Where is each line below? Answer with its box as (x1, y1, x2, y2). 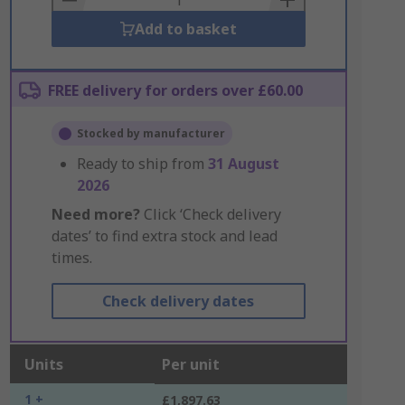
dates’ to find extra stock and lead (51, 226, 278, 246)
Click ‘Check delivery (139, 204, 281, 224)
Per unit (161, 354, 220, 374)
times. (51, 248, 92, 268)
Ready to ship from (76, 154, 208, 174)
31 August (207, 154, 279, 174)
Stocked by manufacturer (76, 126, 225, 141)
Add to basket (134, 19, 237, 39)
